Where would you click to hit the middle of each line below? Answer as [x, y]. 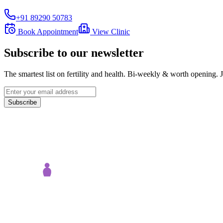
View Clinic [110, 32]
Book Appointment [47, 32]
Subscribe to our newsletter [74, 53]
